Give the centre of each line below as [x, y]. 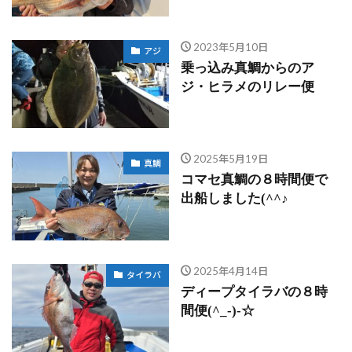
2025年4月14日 [230, 271]
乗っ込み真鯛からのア [247, 68]
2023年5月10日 [230, 47]
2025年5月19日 [230, 159]
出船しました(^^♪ [235, 199]
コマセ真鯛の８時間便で [254, 180]
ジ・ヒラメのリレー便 [247, 86]
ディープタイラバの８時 [254, 291]
